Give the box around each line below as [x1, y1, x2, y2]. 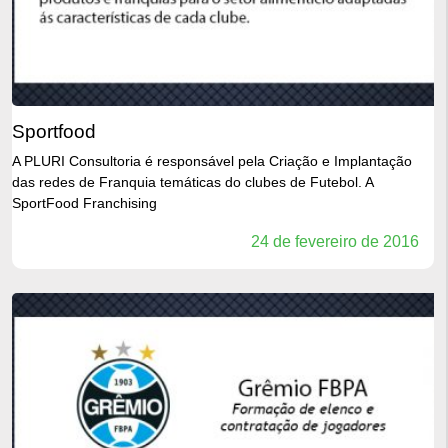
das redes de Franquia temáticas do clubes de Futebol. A [12, 174, 373, 191]
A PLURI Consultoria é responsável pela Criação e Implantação [12, 153, 412, 170]
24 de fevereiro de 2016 [251, 233, 419, 251]
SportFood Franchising [12, 195, 157, 212]
